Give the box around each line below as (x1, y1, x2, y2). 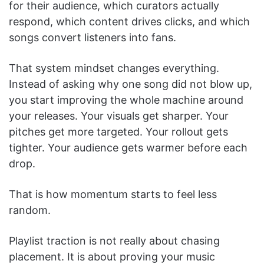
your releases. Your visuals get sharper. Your (9, 109, 229, 122)
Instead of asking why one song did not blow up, (9, 77, 252, 90)
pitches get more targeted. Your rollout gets (9, 125, 228, 138)
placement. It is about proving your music (9, 250, 215, 263)
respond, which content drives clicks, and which (9, 15, 250, 28)
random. (9, 203, 51, 216)
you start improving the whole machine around (9, 93, 243, 106)
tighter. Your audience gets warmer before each (9, 141, 247, 154)
